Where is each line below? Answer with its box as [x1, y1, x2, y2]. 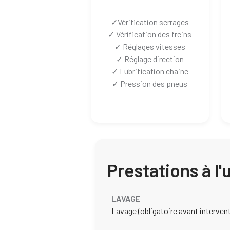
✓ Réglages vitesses [114, 42, 185, 52]
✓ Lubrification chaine [111, 66, 188, 76]
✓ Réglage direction [116, 54, 184, 64]
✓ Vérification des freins [108, 29, 192, 40]
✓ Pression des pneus [112, 79, 188, 89]
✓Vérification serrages [110, 17, 189, 27]
